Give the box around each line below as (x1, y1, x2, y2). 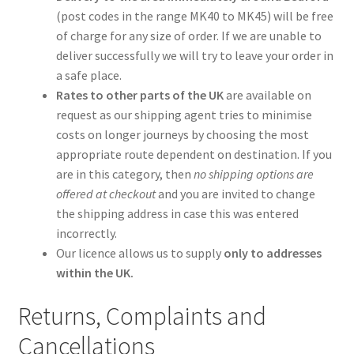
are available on (223, 87, 311, 104)
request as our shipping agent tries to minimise (55, 107, 312, 123)
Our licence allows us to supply (55, 245, 221, 262)
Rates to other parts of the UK (55, 87, 224, 104)
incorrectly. (55, 225, 117, 242)
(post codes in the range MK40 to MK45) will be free (55, 8, 333, 24)
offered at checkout (55, 186, 156, 202)
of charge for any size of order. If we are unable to (55, 28, 322, 44)
